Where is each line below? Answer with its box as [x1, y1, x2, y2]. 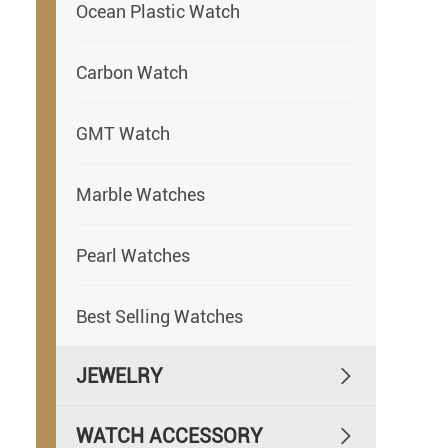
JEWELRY [76, 363, 163, 388]
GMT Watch [76, 122, 170, 144]
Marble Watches [76, 183, 205, 205]
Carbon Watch [76, 61, 188, 83]
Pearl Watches [76, 244, 190, 266]
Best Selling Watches [76, 305, 243, 327]
